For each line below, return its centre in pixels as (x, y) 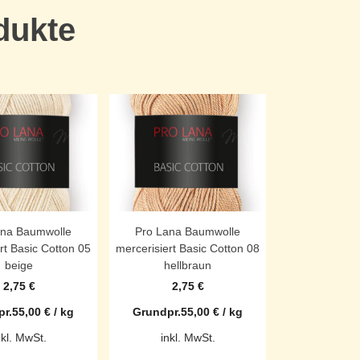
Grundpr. (157, 312)
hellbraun (188, 266)
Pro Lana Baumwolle (188, 232)
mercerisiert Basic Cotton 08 (188, 249)
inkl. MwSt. (188, 338)
